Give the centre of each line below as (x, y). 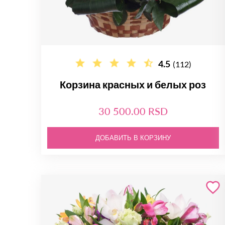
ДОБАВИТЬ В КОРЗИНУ (133, 138)
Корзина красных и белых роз (133, 84)
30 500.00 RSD (133, 111)
